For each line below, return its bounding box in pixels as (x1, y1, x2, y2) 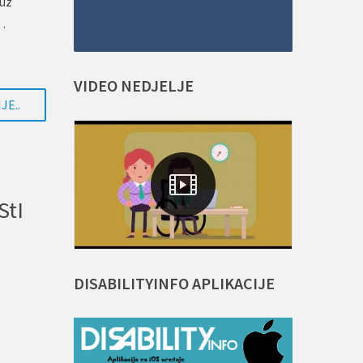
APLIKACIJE (192, 272, 275, 293)
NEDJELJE (121, 75, 194, 96)
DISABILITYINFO (74, 272, 189, 293)
